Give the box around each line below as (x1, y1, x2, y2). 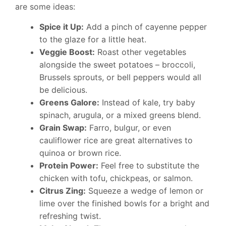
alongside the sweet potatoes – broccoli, (39, 60, 195, 70)
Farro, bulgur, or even (87, 123, 171, 133)
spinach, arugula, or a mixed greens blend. (39, 110, 201, 120)
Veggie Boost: (39, 47, 95, 57)
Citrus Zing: (39, 186, 86, 196)
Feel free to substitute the (98, 160, 199, 171)
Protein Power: (39, 160, 98, 171)
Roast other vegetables (95, 47, 186, 57)
